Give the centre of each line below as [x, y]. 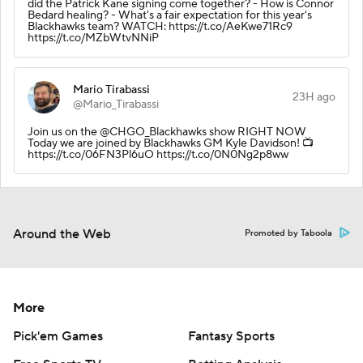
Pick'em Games [58, 336]
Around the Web [62, 234]
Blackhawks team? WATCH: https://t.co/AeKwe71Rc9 [160, 26]
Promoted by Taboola [288, 233]
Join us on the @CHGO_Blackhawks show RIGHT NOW [167, 132]
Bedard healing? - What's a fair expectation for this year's [170, 15]
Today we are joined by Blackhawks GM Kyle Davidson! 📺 [171, 143]
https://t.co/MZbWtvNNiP [93, 38]
